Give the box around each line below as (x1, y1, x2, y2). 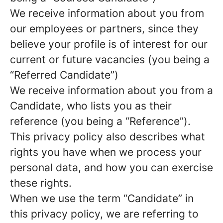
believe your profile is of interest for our (10, 38, 208, 50)
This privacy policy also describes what (10, 130, 205, 143)
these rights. (10, 177, 72, 189)
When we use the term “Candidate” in (10, 192, 194, 205)
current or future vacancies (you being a (10, 53, 210, 66)
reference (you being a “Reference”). (10, 115, 191, 127)
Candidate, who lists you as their (10, 100, 172, 112)
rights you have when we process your (10, 146, 202, 158)
